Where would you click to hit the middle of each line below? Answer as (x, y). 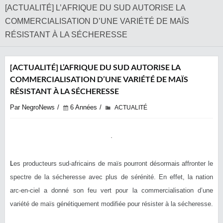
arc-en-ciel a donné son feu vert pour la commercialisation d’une (111, 190)
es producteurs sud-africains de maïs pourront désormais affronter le (113, 164)
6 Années (84, 107)
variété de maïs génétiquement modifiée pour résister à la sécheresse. (111, 204)
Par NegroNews (32, 107)
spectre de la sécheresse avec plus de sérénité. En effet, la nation (111, 177)
